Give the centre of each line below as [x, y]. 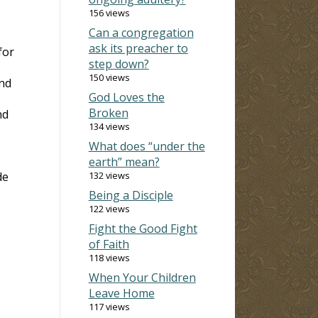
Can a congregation [141, 32]
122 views [109, 208]
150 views [109, 77]
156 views [109, 12]
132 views [109, 175]
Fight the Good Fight [143, 228]
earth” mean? [124, 161]
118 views [109, 257]
